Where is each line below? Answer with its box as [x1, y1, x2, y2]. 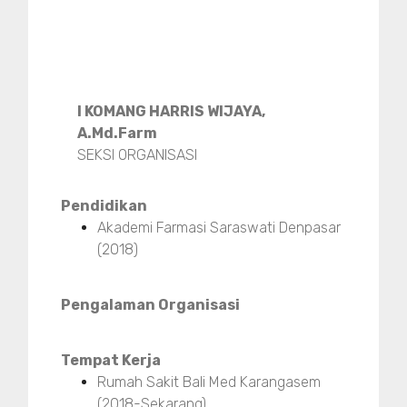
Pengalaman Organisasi [61, 295, 240, 313]
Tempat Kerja [61, 351, 161, 369]
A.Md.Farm [77, 124, 158, 142]
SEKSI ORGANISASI [77, 145, 198, 164]
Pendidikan [61, 196, 147, 214]
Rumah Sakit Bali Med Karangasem [97, 372, 321, 391]
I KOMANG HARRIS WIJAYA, [77, 102, 266, 120]
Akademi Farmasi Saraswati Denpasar [97, 218, 341, 236]
